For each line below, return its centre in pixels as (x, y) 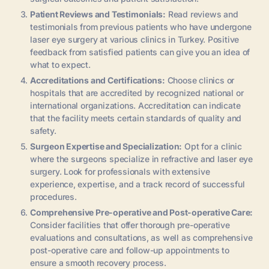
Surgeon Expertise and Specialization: (106, 146)
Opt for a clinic (212, 146)
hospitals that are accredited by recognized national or (137, 92)
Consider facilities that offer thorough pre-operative (130, 225)
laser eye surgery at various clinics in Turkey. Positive (135, 39)
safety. (43, 130)
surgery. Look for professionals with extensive (120, 171)
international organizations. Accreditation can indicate (135, 105)
